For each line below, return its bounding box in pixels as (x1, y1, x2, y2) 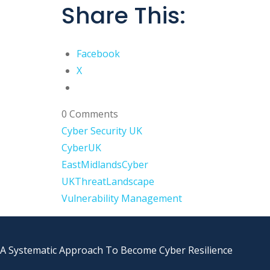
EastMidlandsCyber (61, 158, 148, 171)
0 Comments (61, 107, 118, 121)
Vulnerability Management (61, 192, 182, 205)
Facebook (77, 47, 120, 60)
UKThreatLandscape (61, 175, 154, 188)
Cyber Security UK (61, 124, 142, 137)
